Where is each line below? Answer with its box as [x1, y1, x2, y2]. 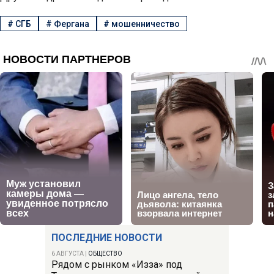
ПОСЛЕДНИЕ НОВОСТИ [51, 231, 162, 243]
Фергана [53, 18, 89, 29]
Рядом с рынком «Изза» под [51, 258, 182, 270]
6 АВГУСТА [51, 250, 84, 257]
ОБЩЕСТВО [88, 250, 122, 257]
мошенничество [111, 18, 180, 29]
